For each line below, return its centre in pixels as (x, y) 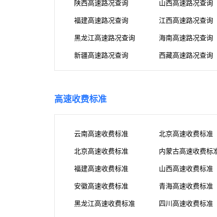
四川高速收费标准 (186, 204)
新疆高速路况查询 (101, 56)
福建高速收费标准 (101, 169)
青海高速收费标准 (186, 186)
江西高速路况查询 (186, 21)
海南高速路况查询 (186, 38)
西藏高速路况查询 (186, 56)
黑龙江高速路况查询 (105, 38)
